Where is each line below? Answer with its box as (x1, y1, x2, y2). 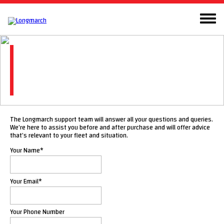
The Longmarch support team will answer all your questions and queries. (10, 113, 213, 125)
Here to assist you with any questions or (23, 65, 202, 83)
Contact (23, 39, 73, 66)
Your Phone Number (10, 206, 64, 218)
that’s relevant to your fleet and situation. (10, 129, 128, 141)
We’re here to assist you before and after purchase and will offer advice (10, 121, 210, 133)
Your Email (10, 175, 38, 187)
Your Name (10, 144, 40, 157)
